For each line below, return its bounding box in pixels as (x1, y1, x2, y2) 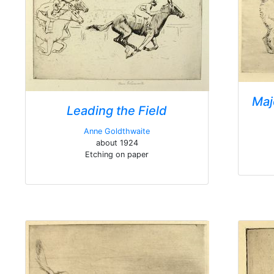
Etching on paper (85, 150, 149, 159)
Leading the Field (67, 103, 167, 118)
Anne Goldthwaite (84, 127, 150, 136)
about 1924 (95, 138, 138, 147)
